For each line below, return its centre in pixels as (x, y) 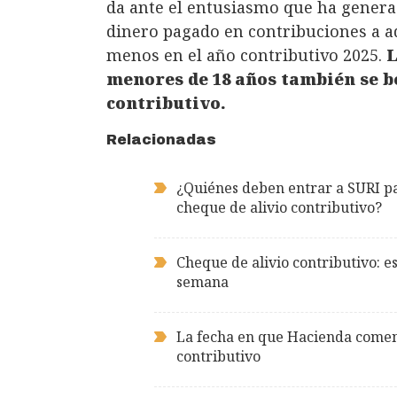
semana (202, 282)
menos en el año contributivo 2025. (246, 55)
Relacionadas (161, 140)
